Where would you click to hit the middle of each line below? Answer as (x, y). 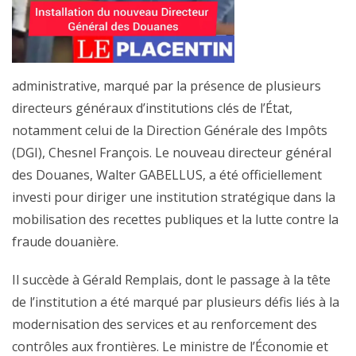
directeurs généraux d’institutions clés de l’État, (152, 108)
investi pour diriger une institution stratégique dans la (174, 197)
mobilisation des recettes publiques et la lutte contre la (175, 219)
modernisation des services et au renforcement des (164, 324)
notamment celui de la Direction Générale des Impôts (170, 130)
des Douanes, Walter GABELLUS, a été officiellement (167, 175)
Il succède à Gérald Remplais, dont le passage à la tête (171, 280)
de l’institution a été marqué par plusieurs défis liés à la (176, 302)
